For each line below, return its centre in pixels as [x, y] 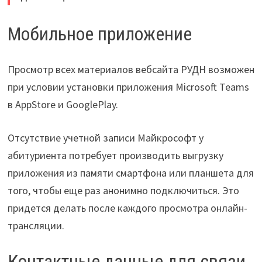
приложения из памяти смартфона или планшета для [130, 173]
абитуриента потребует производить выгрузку [115, 155]
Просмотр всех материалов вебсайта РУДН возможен [131, 69]
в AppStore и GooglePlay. [63, 104]
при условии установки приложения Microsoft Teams [128, 87]
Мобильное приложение [99, 34]
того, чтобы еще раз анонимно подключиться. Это [123, 190]
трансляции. [36, 225]
